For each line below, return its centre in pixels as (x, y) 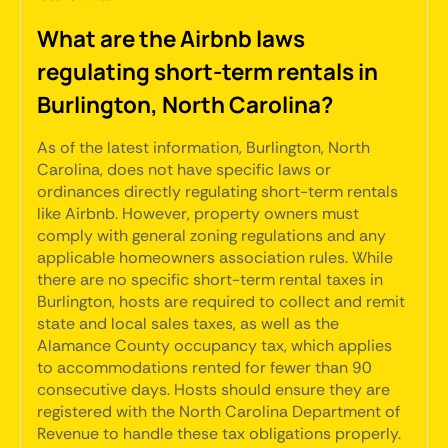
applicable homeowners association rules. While (215, 257)
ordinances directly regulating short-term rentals (217, 191)
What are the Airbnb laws (171, 38)
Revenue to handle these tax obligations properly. (219, 433)
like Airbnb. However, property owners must (198, 213)
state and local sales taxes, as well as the (188, 323)
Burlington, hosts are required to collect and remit (221, 301)
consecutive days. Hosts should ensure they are (213, 389)
